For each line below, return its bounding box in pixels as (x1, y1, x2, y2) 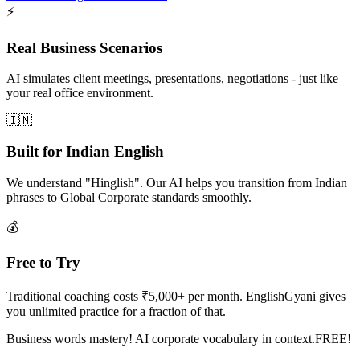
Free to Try (6, 254, 80, 272)
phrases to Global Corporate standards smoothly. (6, 190, 252, 204)
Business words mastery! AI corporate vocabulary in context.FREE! (6, 332, 351, 346)
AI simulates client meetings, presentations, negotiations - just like (6, 72, 338, 86)
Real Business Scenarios (6, 39, 162, 56)
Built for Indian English (6, 143, 164, 161)
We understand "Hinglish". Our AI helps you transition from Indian (6, 175, 347, 190)
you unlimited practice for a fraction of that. (6, 305, 226, 319)
